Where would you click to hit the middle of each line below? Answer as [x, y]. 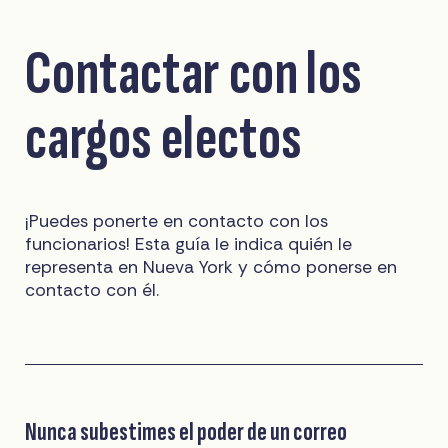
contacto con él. [92, 289]
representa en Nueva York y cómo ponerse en [211, 266]
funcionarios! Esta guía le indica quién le [189, 243]
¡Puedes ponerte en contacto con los [177, 220]
